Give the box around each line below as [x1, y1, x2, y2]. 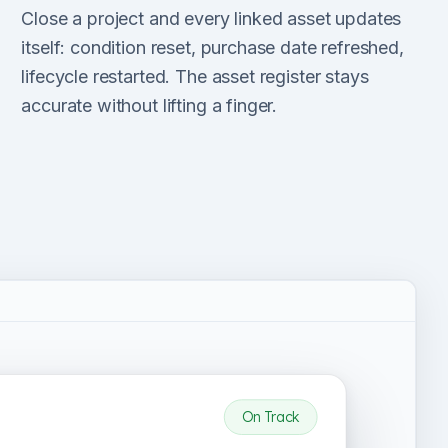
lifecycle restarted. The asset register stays [21, 66, 369, 87]
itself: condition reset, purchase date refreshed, [21, 37, 404, 58]
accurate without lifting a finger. [21, 95, 278, 116]
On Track [241, 407, 300, 426]
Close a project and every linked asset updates [21, 8, 402, 29]
